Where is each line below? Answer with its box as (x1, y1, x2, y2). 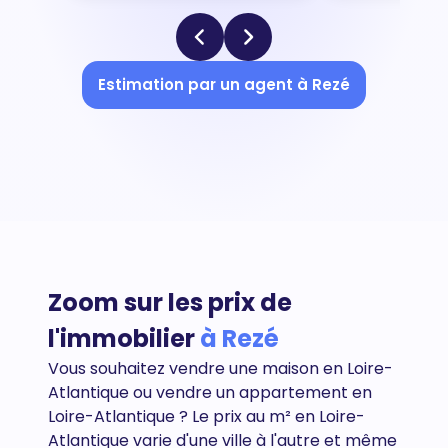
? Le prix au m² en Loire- (175, 405, 365, 428)
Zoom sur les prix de (48, 286, 292, 319)
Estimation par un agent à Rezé (98, 74, 350, 95)
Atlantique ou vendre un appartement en (48, 381, 372, 404)
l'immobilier (48, 322, 200, 355)
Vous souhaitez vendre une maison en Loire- (48, 357, 393, 380)
